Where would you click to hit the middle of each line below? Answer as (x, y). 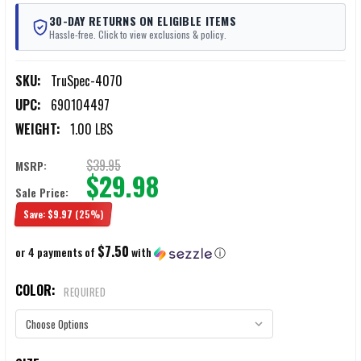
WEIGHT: (38, 129)
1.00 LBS (91, 129)
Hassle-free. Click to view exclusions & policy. (138, 35)
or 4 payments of (56, 252)
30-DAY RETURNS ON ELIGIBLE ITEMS (143, 21)
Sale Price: (42, 193)
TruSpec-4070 (87, 81)
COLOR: (37, 290)
